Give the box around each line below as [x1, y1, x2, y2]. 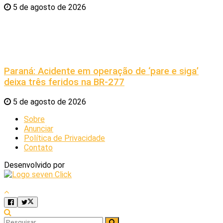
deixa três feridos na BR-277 [4, 77, 124, 88]
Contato [24, 143, 53, 152]
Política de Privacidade [24, 133, 105, 143]
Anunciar [24, 124, 53, 133]
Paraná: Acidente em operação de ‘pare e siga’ [4, 66, 199, 77]
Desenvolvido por [4, 160, 65, 170]
